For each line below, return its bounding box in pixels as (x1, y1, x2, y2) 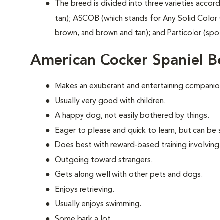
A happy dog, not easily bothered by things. (55, 112, 209, 120)
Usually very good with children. (55, 97, 165, 105)
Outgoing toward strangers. (55, 156, 153, 164)
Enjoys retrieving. (55, 186, 114, 193)
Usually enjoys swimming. (55, 200, 141, 208)
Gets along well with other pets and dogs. (55, 171, 203, 179)
